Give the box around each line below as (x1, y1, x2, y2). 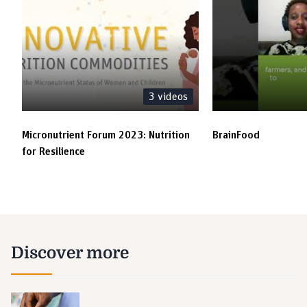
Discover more (11, 243, 129, 262)
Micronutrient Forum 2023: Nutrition (22, 130, 190, 140)
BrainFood (212, 130, 260, 140)
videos (155, 91, 188, 102)
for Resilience (22, 146, 85, 157)
